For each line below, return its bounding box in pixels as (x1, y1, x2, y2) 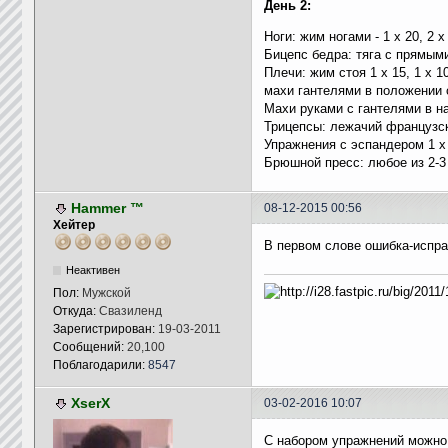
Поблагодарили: (52, 358, 148, 372)
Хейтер (52, 218, 95, 232)
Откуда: (52, 304, 99, 318)
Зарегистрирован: (52, 322, 158, 336)
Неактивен (65, 264, 120, 276)
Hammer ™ (70, 200, 144, 216)
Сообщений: (52, 340, 127, 354)
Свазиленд (98, 304, 162, 318)
